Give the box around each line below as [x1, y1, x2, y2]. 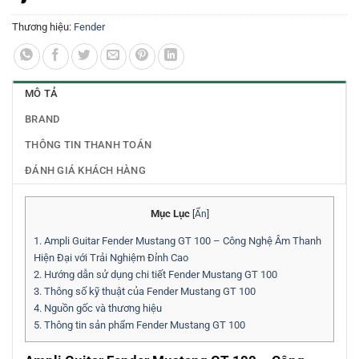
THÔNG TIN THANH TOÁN [25, 138, 152, 151]
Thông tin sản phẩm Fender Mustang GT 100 [42, 319, 245, 332]
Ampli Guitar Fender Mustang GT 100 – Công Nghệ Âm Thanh [42, 235, 321, 248]
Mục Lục [150, 207, 190, 220]
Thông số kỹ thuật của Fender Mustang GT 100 [42, 285, 256, 298]
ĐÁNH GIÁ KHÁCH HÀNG [25, 163, 146, 176]
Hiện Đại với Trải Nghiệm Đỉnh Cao [34, 252, 188, 264]
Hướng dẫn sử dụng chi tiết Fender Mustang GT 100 [42, 268, 277, 281]
